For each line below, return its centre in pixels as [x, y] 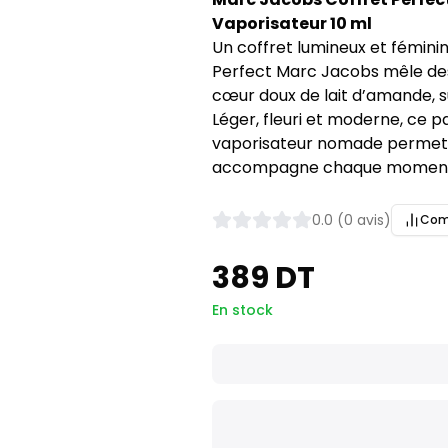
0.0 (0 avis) [351, 220]
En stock [242, 310]
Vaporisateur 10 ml [291, 23]
